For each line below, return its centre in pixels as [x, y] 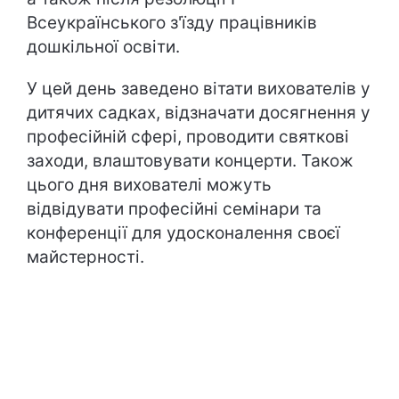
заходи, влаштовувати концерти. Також [190, 161]
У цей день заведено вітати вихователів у [199, 89]
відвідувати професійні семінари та [174, 209]
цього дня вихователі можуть [149, 185]
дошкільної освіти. [103, 47]
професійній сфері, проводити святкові [188, 137]
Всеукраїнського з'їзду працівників [172, 23]
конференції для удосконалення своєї [183, 233]
